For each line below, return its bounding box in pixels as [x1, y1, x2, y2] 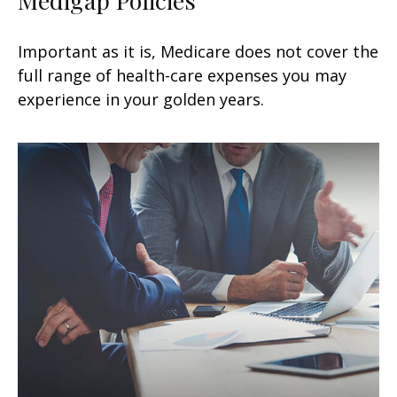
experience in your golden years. [18, 88, 264, 110]
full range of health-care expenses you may [18, 64, 346, 86]
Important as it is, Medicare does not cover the [18, 40, 378, 62]
